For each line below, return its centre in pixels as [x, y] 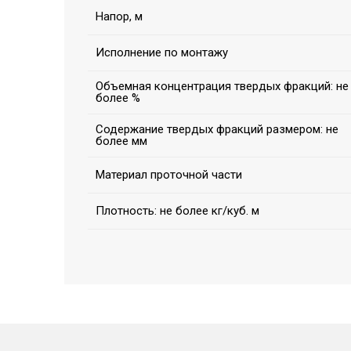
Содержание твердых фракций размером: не [217, 130]
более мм [121, 141]
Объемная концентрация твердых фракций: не [222, 87]
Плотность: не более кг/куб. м [177, 211]
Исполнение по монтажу [162, 53]
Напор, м [119, 17]
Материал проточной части [169, 175]
